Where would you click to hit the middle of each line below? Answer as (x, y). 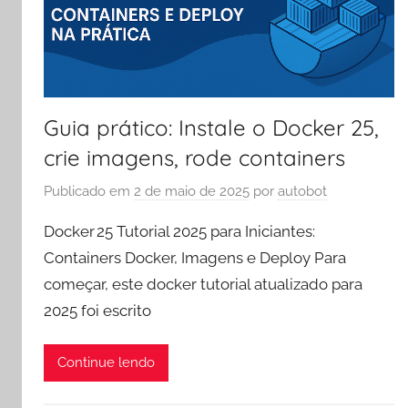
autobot (302, 192)
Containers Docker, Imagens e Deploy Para (195, 258)
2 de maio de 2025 (192, 192)
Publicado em (89, 192)
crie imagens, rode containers (194, 157)
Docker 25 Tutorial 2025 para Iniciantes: (179, 232)
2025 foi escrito (97, 311)
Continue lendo (106, 363)
